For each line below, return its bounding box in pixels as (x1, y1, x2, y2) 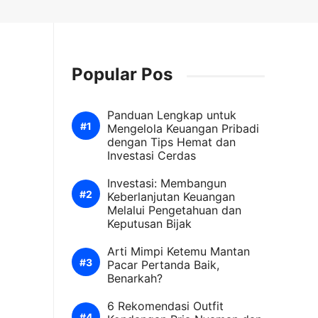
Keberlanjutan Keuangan (107, 190, 235, 204)
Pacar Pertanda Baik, (107, 258, 219, 272)
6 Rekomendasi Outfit (107, 299, 224, 313)
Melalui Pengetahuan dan (107, 203, 241, 217)
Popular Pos (72, 64, 172, 84)
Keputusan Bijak (107, 216, 192, 231)
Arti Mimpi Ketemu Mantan (107, 244, 250, 258)
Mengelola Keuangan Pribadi (107, 121, 259, 136)
